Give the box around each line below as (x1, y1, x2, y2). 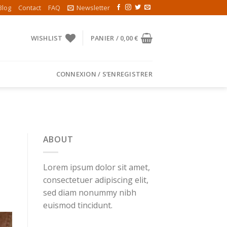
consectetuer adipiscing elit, (43, 174, 148, 185)
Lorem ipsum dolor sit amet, (43, 161, 150, 173)
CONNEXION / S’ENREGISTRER (56, 69, 153, 79)
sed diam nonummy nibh (43, 186, 136, 198)
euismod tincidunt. (43, 199, 112, 211)
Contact (18, 3, 42, 12)
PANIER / (90, 33, 121, 43)
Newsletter (77, 3, 110, 12)
